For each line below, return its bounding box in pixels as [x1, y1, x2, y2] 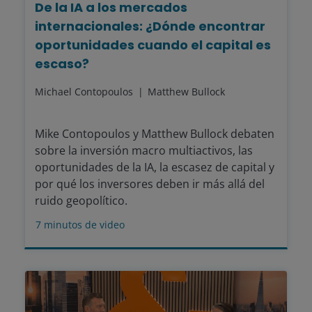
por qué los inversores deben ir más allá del [35, 176, 265, 192]
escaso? [35, 55, 89, 72]
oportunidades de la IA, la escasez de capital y [35, 159, 274, 175]
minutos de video [44, 218, 125, 231]
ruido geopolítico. [35, 193, 127, 208]
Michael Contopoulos [35, 85, 136, 98]
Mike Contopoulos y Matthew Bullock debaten [35, 126, 274, 141]
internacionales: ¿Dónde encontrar [35, 17, 265, 35]
